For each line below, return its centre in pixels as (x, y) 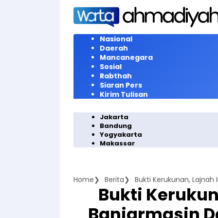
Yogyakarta (121, 135)
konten (71, 25)
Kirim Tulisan (124, 94)
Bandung (116, 126)
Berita (114, 180)
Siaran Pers (121, 85)
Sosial (111, 67)
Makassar (117, 143)
